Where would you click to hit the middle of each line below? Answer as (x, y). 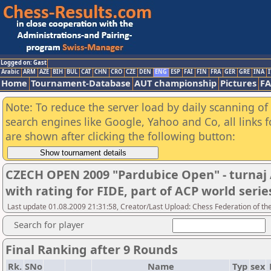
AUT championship (175, 83)
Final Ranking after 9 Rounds (92, 250)
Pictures (238, 83)
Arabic (10, 72)
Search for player (49, 224)
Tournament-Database (81, 83)
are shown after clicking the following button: (120, 136)
